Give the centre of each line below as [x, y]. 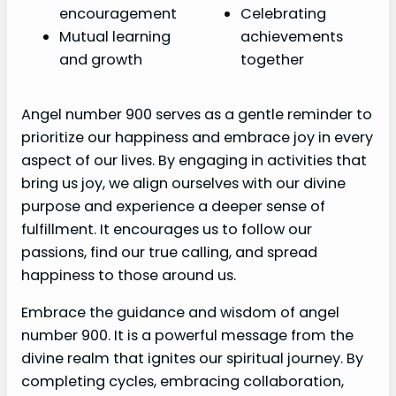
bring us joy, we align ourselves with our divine [183, 183]
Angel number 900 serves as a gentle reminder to [197, 114]
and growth [101, 59]
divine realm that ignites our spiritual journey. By [192, 359]
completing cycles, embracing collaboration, [183, 382]
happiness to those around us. [129, 275]
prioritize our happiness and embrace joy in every [197, 137]
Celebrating [283, 13]
